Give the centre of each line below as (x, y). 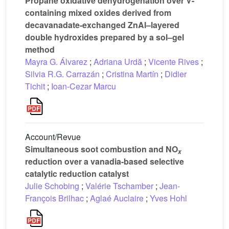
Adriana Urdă (118, 62)
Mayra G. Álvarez (56, 62)
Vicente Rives (174, 62)
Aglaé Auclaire (117, 198)
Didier (176, 74)
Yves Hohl (168, 198)
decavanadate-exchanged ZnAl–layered (102, 25)
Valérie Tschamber (119, 186)
